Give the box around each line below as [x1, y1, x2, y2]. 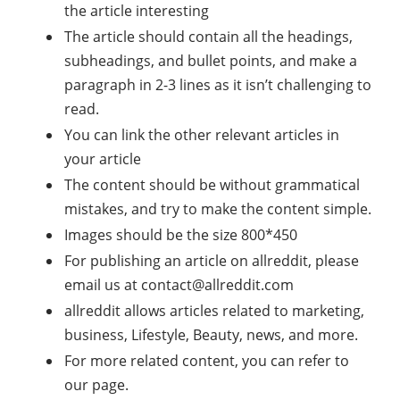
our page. [64, 375, 129, 396]
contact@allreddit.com [141, 275, 294, 296]
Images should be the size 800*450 [64, 225, 297, 246]
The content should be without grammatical [64, 175, 360, 196]
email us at [64, 275, 141, 296]
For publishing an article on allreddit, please [64, 251, 359, 271]
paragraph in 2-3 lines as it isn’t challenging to [64, 75, 371, 96]
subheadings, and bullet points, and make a [64, 51, 357, 71]
